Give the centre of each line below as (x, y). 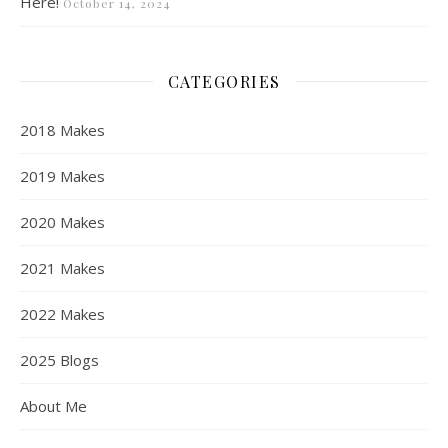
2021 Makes (62, 267)
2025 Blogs (59, 359)
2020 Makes (62, 221)
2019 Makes (62, 175)
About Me (53, 405)
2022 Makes (62, 313)
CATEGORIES (224, 81)
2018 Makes (62, 129)
